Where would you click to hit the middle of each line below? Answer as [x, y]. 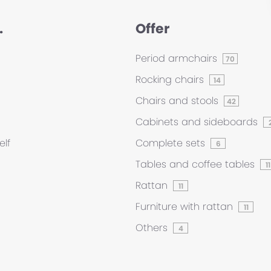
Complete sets [172, 143]
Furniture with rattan [186, 207]
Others [153, 228]
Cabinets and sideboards [198, 122]
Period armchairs [178, 58]
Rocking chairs [171, 80]
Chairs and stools [178, 101]
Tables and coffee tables [197, 164]
